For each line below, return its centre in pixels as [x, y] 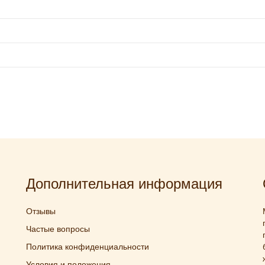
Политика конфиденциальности [87, 247]
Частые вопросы [58, 229]
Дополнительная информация [124, 184]
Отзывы [41, 211]
